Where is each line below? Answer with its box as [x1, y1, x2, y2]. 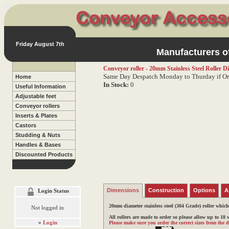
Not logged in [31, 204, 64, 211]
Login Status [37, 188, 69, 194]
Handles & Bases [15, 142, 61, 148]
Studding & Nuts [15, 132, 60, 139]
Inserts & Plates [15, 112, 57, 119]
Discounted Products [15, 151, 73, 158]
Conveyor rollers [15, 103, 60, 109]
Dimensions [106, 187, 139, 193]
